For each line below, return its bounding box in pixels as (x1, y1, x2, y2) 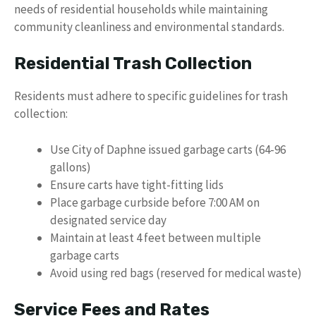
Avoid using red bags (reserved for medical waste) (50, 265, 302, 281)
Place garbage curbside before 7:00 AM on (50, 194, 260, 210)
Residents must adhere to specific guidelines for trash (14, 88, 288, 104)
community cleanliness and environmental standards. (14, 18, 284, 35)
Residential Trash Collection (14, 54, 252, 73)
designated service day (50, 212, 166, 228)
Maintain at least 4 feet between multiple (50, 229, 261, 245)
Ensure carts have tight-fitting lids (50, 176, 224, 193)
